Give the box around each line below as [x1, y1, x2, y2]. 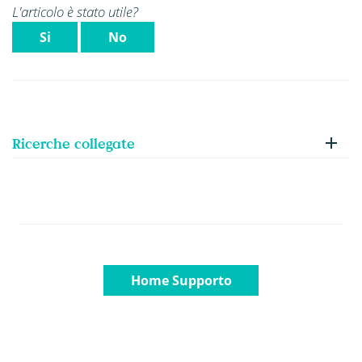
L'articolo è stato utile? [12, 2, 138, 22]
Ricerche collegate [12, 133, 135, 154]
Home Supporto [130, 271, 232, 289]
